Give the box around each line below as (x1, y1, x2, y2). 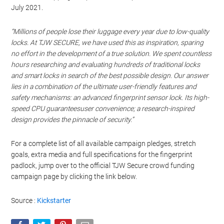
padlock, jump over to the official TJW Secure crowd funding (11, 161, 195, 169)
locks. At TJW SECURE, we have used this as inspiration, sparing (11, 38, 204, 46)
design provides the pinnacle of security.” (11, 115, 134, 123)
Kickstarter (37, 196, 71, 204)
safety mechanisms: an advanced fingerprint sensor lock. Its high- (11, 93, 209, 101)
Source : (11, 196, 37, 204)
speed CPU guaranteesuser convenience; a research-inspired (11, 104, 195, 112)
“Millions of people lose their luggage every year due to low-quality (11, 27, 209, 35)
